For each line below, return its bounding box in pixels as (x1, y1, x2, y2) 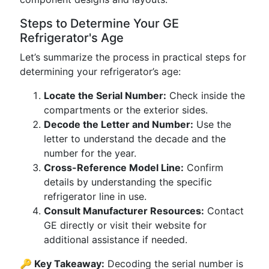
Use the (193, 118, 231, 130)
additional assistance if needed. (44, 234, 187, 246)
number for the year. (44, 147, 136, 159)
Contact (204, 205, 244, 217)
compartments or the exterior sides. (44, 104, 208, 116)
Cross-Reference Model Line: (44, 162, 184, 174)
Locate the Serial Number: (44, 89, 166, 101)
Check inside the (166, 89, 245, 101)
